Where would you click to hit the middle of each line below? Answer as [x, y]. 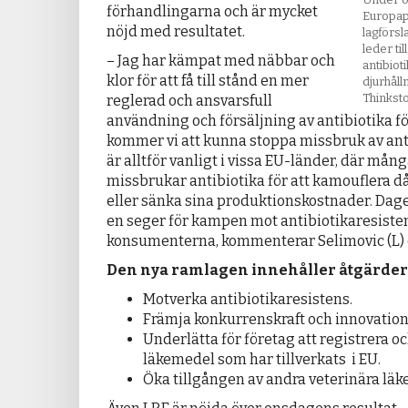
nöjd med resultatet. [176, 32]
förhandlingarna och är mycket [212, 12]
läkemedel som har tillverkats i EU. [262, 360]
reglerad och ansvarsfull [189, 101]
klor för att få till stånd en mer [208, 81]
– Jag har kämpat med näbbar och [221, 61]
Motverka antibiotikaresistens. [248, 300]
